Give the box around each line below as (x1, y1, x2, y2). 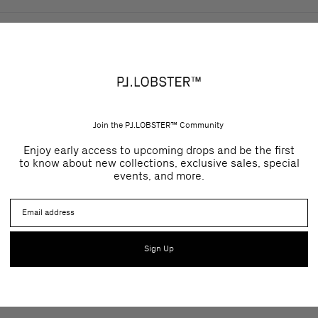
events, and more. (114, 169, 204, 182)
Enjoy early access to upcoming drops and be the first (23, 143, 295, 157)
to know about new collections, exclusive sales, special (18, 156, 300, 170)
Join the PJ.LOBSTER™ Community (92, 120, 226, 130)
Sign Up (144, 243, 174, 253)
